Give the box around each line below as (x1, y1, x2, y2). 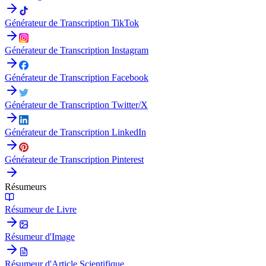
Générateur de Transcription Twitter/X (5, 99, 148, 110)
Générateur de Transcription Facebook (5, 72, 148, 83)
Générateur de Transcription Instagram (5, 45, 148, 55)
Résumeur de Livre (5, 204, 77, 214)
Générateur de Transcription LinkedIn (5, 126, 146, 137)
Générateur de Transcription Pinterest (5, 154, 144, 164)
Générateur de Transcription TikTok (5, 17, 139, 28)
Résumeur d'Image (5, 231, 75, 242)
